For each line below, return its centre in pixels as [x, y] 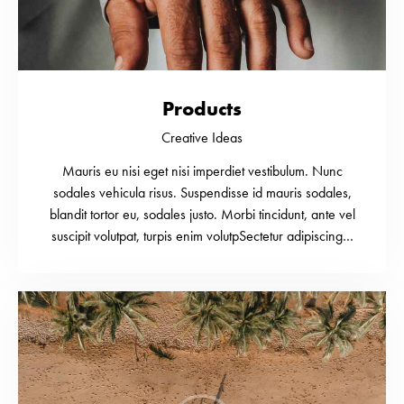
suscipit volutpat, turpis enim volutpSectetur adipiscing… [202, 236]
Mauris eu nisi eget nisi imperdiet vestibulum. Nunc [202, 171]
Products [202, 109]
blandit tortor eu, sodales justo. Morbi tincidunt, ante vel [202, 215]
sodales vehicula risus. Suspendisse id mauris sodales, [202, 193]
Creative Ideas [202, 138]
